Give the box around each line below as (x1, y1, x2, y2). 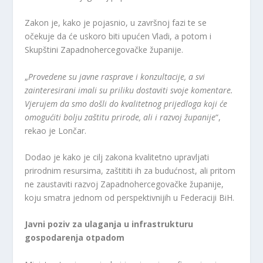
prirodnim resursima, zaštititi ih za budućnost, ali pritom (25, 164, 236, 176)
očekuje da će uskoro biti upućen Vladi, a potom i (25, 31, 212, 42)
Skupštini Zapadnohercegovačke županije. (25, 44, 184, 56)
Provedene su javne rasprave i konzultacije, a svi (28, 70, 205, 82)
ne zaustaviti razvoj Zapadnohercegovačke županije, (25, 178, 224, 190)
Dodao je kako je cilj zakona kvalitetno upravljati (25, 151, 210, 163)
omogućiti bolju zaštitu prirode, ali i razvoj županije (25, 111, 216, 123)
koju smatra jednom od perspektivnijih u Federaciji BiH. (25, 191, 235, 203)
